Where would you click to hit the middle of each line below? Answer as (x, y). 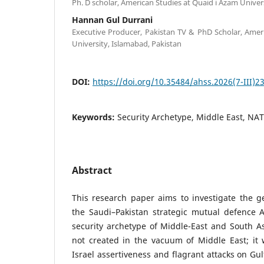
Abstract (92, 170)
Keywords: (95, 117)
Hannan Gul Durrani (112, 19)
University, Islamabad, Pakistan (127, 43)
